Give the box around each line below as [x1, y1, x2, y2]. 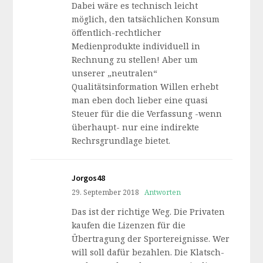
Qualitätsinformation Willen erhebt [72, 81, 219, 92]
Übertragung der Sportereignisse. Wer [72, 233, 230, 244]
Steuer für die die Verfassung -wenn [72, 108, 222, 119]
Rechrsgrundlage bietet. [72, 135, 171, 146]
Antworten [144, 187, 181, 197]
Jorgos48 [72, 173, 106, 183]
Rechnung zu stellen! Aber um [72, 54, 198, 65]
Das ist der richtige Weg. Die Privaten [72, 206, 225, 217]
